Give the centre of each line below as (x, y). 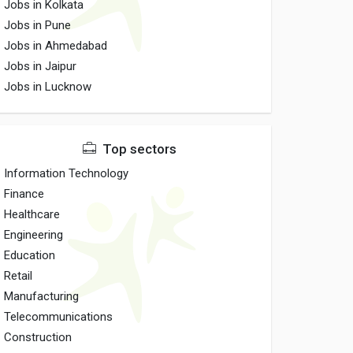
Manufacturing (42, 296)
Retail (19, 276)
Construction (38, 337)
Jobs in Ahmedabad (56, 46)
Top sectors (138, 149)
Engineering (34, 235)
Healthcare (32, 214)
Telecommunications (59, 317)
